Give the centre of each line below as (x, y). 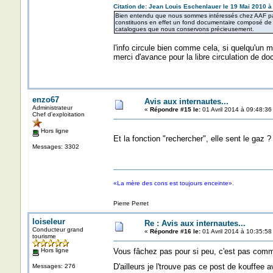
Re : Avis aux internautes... (195, 223)
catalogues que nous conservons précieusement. (184, 29)
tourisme (44, 236)
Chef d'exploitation (58, 114)
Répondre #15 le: (175, 109)
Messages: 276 (54, 266)
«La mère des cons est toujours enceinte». (173, 183)
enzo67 (45, 100)
